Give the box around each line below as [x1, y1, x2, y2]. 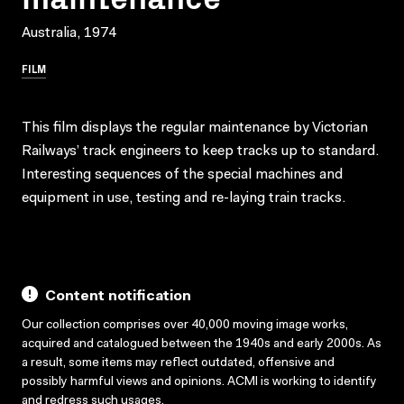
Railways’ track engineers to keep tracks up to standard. [22, 143, 379, 159]
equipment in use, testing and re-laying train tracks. [22, 190, 345, 206]
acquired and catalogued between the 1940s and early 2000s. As [22, 337, 381, 351]
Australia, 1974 [22, 25, 116, 41]
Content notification [45, 289, 191, 304]
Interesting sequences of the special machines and [22, 167, 343, 182]
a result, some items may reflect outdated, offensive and [22, 356, 335, 370]
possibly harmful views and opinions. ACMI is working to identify [22, 375, 377, 389]
